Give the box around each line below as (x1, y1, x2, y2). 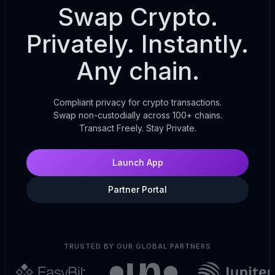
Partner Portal (108, 184, 167, 195)
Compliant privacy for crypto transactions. (53, 96, 222, 107)
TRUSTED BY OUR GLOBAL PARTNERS (64, 241, 211, 250)
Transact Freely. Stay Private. (79, 122, 196, 133)
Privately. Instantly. (26, 28, 249, 59)
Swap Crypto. (57, 1, 218, 32)
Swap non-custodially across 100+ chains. (53, 109, 222, 120)
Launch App (112, 157, 163, 168)
